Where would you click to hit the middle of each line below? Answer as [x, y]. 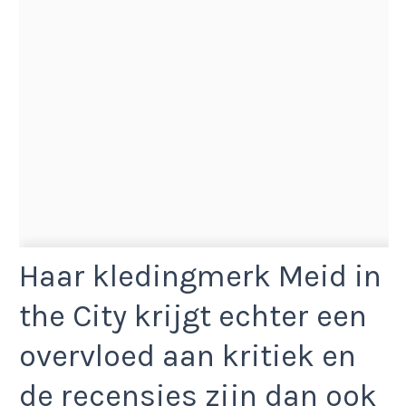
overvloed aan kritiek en [188, 356]
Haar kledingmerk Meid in [200, 276]
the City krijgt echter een [193, 316]
